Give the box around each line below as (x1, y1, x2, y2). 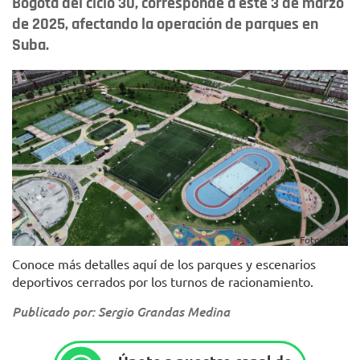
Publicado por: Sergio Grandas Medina (12, 303, 230, 321)
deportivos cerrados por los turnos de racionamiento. (12, 273, 313, 290)
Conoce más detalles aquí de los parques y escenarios (12, 256, 316, 272)
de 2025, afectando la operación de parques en (12, 14, 318, 35)
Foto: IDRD (300, 233, 348, 247)
